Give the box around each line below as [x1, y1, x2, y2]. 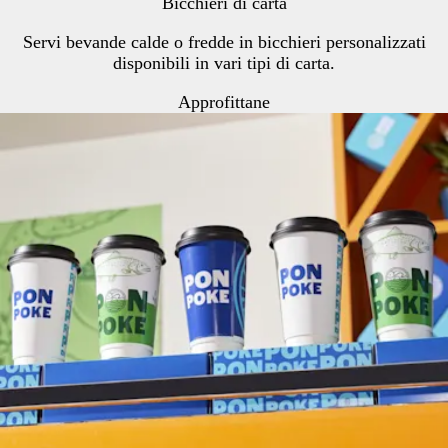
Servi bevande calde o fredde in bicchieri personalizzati [22, 31, 426, 52]
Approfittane [178, 91, 270, 112]
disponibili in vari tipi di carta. [113, 52, 335, 73]
